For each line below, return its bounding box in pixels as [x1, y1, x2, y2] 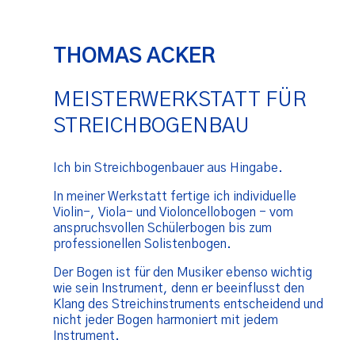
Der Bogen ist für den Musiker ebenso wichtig [53, 265, 313, 279]
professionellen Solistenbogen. [53, 237, 232, 250]
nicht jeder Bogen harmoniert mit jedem [53, 313, 279, 326]
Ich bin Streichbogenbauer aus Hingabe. [53, 161, 284, 174]
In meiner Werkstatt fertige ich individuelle [53, 189, 297, 203]
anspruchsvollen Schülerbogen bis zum [53, 221, 273, 235]
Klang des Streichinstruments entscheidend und [53, 297, 324, 311]
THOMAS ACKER [53, 46, 216, 67]
